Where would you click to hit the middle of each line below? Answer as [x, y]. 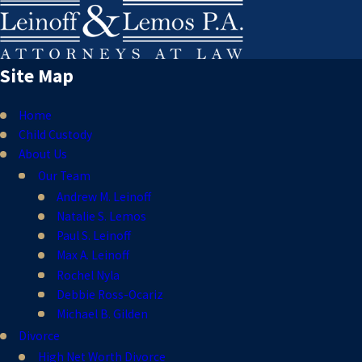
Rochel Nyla [88, 275]
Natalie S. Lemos [102, 217]
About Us [43, 154]
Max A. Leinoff [93, 255]
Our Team [64, 175]
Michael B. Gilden [103, 314]
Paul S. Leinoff [94, 236]
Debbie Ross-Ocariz [110, 294]
